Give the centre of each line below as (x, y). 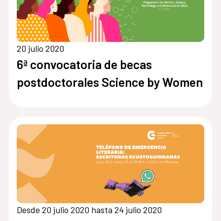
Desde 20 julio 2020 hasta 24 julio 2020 (89, 209)
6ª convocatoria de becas (84, 64)
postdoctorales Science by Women (110, 82)
